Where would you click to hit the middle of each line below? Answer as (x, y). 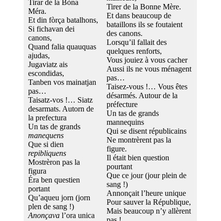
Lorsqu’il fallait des (137, 42)
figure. (117, 148)
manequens (46, 135)
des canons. (125, 33)
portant (39, 188)
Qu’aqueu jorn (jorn (59, 197)
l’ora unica (77, 215)
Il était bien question (138, 157)
